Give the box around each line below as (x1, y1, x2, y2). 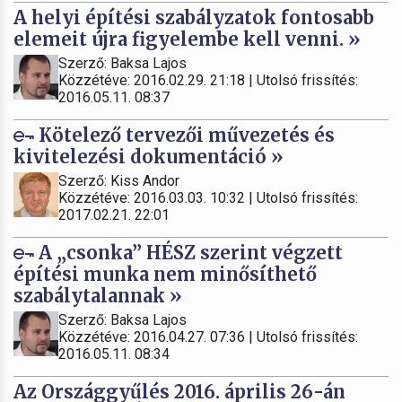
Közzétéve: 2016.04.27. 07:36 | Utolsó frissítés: (58, 328, 358, 345)
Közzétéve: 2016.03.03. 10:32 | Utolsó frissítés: (58, 188, 358, 206)
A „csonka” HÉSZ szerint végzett (34, 240, 343, 264)
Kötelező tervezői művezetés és (34, 123, 335, 146)
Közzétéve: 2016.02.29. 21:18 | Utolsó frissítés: (58, 71, 358, 89)
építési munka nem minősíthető (13, 262, 317, 285)
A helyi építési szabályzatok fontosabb (13, 5, 374, 29)
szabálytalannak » (13, 284, 182, 307)
